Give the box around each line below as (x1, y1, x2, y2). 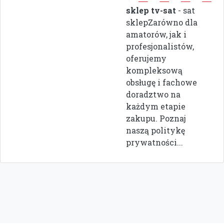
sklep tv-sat (126, 4, 176, 15)
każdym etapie (126, 100, 185, 111)
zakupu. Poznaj (126, 112, 186, 123)
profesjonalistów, (126, 40, 194, 51)
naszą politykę (126, 124, 185, 135)
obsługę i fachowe (126, 76, 197, 87)
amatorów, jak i (126, 28, 186, 39)
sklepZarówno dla (126, 16, 197, 27)
